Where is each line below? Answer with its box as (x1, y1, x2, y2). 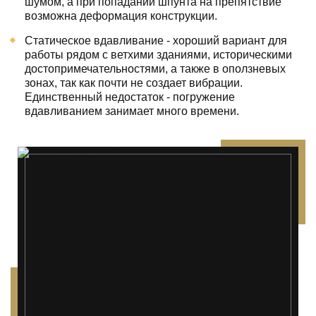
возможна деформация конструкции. (25, 10, 217, 23)
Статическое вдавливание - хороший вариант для (25, 35, 287, 47)
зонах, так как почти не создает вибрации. (25, 77, 243, 90)
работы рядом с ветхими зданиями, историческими (25, 49, 292, 61)
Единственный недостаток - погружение (25, 91, 235, 104)
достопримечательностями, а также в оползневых (25, 63, 286, 75)
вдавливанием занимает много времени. (25, 105, 239, 118)
